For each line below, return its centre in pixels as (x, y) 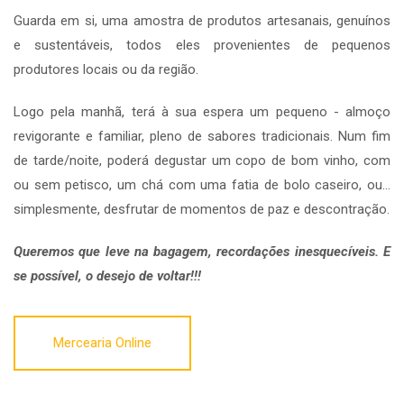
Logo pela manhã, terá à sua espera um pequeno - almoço (202, 112)
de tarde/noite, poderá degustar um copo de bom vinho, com (202, 161)
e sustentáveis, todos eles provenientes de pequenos (202, 46)
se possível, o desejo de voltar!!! (107, 276)
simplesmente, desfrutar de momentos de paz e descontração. (202, 210)
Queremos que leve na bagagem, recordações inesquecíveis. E (202, 252)
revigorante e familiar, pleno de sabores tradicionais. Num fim (202, 137)
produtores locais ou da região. (106, 70)
